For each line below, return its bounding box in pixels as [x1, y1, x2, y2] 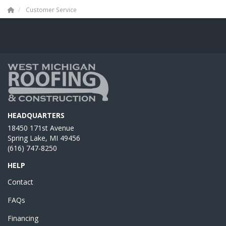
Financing [8, 213, 38, 223]
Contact [8, 177, 33, 187]
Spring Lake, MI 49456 [8, 133, 80, 143]
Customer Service [26, 5, 77, 14]
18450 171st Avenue [8, 123, 74, 133]
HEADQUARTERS [8, 110, 65, 120]
